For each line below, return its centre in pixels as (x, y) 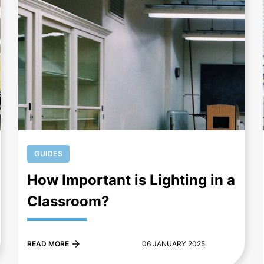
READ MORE (48, 244)
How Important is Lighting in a (131, 180)
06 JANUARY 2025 (174, 244)
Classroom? (69, 202)
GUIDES (49, 154)
